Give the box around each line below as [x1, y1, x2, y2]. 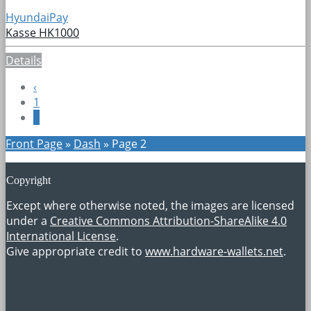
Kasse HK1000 [6, 24, 79, 40]
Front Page [6, 135, 62, 151]
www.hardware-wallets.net [145, 243, 283, 259]
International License [6, 228, 116, 244]
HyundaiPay [6, 9, 68, 25]
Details [6, 52, 42, 68]
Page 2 [112, 135, 146, 151]
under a [6, 212, 50, 228]
